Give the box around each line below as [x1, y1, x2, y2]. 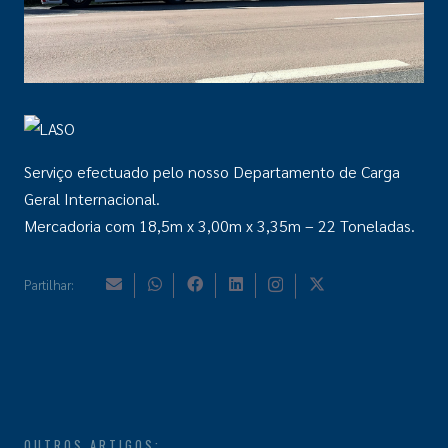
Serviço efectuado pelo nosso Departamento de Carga [24, 161, 400, 182]
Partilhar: [24, 276, 74, 293]
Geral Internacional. [24, 188, 160, 209]
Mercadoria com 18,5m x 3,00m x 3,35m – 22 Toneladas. [24, 215, 415, 236]
